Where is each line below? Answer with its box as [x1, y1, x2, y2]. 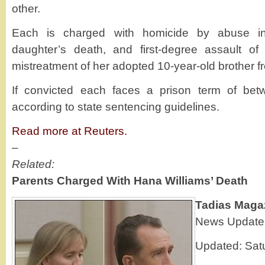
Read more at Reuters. [12, 125, 127, 137]
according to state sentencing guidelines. [12, 101, 219, 113]
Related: [12, 158, 54, 170]
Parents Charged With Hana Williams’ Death [12, 174, 248, 187]
